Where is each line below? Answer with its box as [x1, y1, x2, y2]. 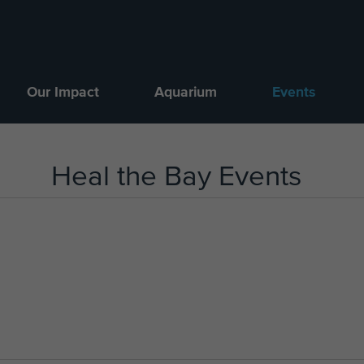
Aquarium [154, 85, 218, 101]
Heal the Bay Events [50, 162, 301, 192]
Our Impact [27, 85, 100, 101]
